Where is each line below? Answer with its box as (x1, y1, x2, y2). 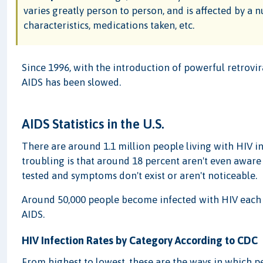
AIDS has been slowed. (22, 76, 122, 88)
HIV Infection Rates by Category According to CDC (22, 234, 258, 247)
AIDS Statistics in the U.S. (22, 116, 165, 131)
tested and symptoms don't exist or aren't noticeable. (22, 169, 258, 181)
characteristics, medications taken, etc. (23, 19, 195, 32)
